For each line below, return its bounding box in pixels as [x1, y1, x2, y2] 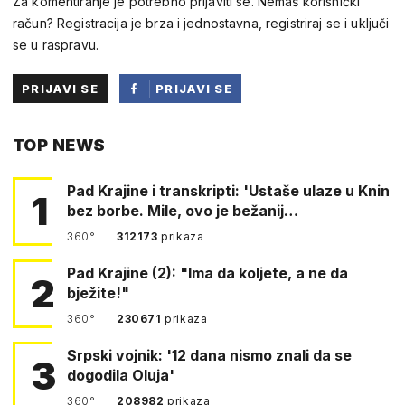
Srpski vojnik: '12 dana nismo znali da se [67, 345, 352, 364]
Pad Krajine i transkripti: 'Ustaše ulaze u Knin [67, 181, 390, 200]
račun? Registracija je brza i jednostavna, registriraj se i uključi [13, 14, 390, 31]
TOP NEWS [13, 135, 106, 155]
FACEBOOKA [155, 138, 241, 154]
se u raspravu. [13, 36, 99, 52]
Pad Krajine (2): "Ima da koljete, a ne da [67, 263, 348, 282]
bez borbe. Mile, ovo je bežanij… [67, 201, 298, 220]
